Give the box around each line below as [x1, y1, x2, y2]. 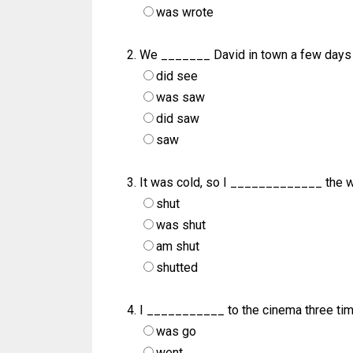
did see [156, 69, 198, 84]
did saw [156, 111, 199, 127]
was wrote [156, 5, 214, 20]
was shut [156, 217, 206, 233]
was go [156, 324, 196, 340]
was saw [156, 90, 205, 106]
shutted [156, 260, 198, 276]
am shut [156, 239, 199, 255]
